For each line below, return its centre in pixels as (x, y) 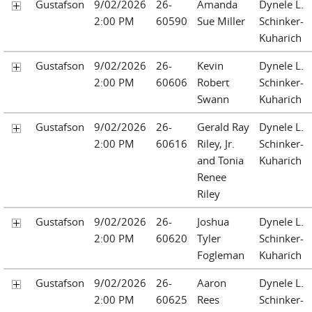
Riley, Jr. (216, 143)
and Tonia (220, 160)
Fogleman (221, 255)
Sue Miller (221, 21)
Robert (213, 82)
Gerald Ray (223, 126)
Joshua (213, 221)
